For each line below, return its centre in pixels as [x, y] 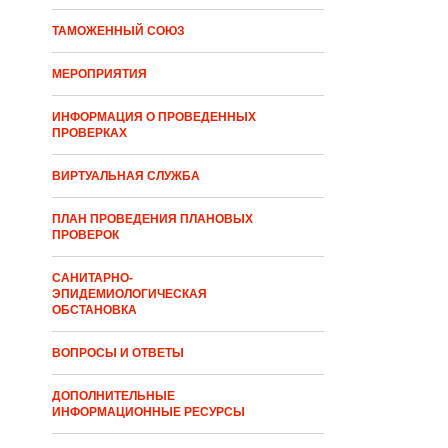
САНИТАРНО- [92, 278]
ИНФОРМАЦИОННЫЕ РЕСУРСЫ [148, 412]
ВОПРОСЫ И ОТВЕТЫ [118, 353]
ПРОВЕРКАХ [89, 133]
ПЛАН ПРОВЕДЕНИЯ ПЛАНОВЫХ [152, 219]
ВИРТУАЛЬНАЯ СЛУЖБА [126, 176]
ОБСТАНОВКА [94, 310]
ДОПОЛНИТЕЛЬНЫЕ [113, 396]
